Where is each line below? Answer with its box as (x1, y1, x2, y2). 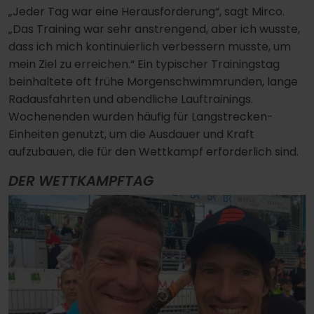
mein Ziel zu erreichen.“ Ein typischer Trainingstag (8, 55, 280, 72)
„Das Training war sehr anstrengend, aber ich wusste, (8, 20, 300, 37)
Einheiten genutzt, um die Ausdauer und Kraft (8, 125, 254, 142)
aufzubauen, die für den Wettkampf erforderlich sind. (8, 143, 299, 160)
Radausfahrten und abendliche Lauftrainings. (8, 90, 253, 107)
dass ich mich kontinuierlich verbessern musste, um (8, 38, 291, 55)
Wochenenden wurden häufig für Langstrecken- (8, 108, 273, 125)
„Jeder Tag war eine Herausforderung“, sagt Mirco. (8, 3, 285, 20)
